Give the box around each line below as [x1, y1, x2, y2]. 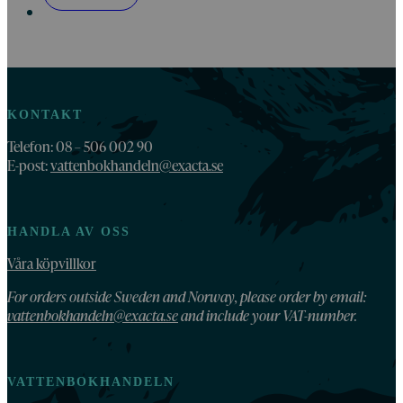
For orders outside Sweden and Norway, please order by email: [7, 286, 367, 306]
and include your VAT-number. [178, 305, 357, 325]
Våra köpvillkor [7, 253, 96, 273]
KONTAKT [7, 107, 83, 121]
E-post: [7, 155, 50, 175]
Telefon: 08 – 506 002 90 [7, 136, 153, 156]
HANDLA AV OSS [7, 224, 130, 238]
